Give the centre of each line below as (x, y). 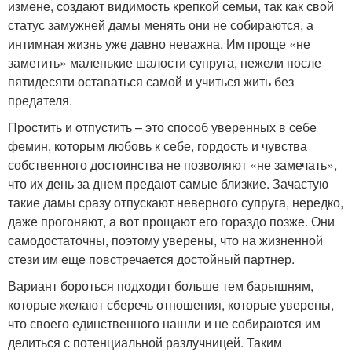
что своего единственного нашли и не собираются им (164, 323)
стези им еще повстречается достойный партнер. (151, 258)
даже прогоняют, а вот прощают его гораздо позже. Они (171, 221)
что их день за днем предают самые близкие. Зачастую (168, 183)
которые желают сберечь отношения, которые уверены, (171, 304)
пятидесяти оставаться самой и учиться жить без (151, 81)
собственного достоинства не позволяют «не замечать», (172, 164)
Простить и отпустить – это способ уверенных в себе (162, 126)
